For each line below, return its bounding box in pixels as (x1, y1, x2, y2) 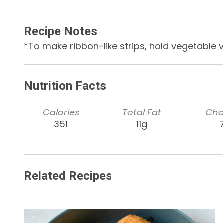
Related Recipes (24, 169, 112, 183)
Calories (42, 106, 79, 118)
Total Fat (122, 106, 162, 118)
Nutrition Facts (24, 79, 106, 93)
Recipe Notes (24, 24, 97, 38)
